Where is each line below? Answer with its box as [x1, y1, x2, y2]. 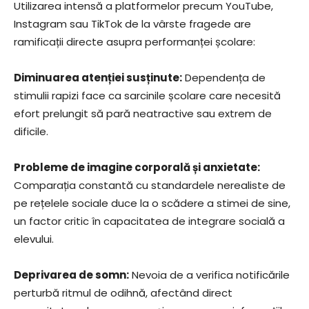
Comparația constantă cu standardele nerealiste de [14, 178, 286, 193]
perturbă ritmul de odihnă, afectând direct [14, 286, 232, 301]
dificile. [14, 124, 48, 139]
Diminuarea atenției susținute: [14, 70, 182, 86]
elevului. [14, 232, 54, 247]
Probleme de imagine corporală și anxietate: [14, 160, 260, 175]
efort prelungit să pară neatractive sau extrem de [14, 106, 272, 121]
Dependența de [182, 70, 266, 86]
